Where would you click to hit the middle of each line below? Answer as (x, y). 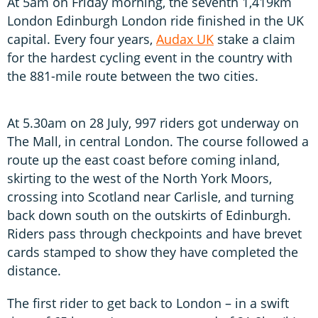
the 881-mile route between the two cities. (133, 76)
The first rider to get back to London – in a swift (148, 303)
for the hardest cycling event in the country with (150, 58)
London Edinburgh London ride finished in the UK (155, 21)
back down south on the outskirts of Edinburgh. (149, 215)
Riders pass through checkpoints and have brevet (154, 234)
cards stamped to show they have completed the (153, 252)
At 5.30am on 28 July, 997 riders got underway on (153, 123)
